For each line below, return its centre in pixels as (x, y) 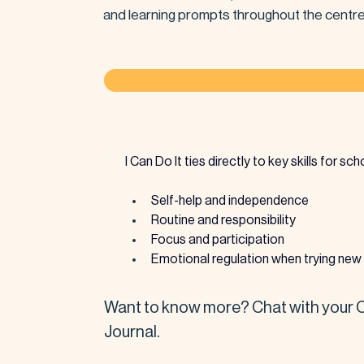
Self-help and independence (230, 200)
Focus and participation (218, 239)
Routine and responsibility (224, 220)
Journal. (132, 332)
